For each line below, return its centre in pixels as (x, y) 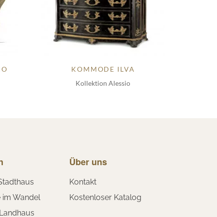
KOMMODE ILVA (103, 69)
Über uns (88, 162)
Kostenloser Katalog (105, 197)
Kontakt (83, 182)
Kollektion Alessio (103, 83)
